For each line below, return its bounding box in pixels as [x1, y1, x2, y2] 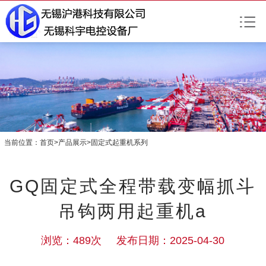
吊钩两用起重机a [58, 201, 208, 221]
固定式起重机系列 [90, 138, 148, 147]
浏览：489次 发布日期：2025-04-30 [41, 235, 225, 247]
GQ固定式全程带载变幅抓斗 [9, 176, 256, 197]
